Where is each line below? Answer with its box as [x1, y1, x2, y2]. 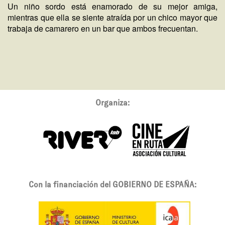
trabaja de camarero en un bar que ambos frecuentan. [8, 23, 198, 34]
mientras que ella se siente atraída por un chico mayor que [8, 12, 217, 23]
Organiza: [95, 98, 130, 107]
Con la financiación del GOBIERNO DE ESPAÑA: [29, 180, 196, 189]
